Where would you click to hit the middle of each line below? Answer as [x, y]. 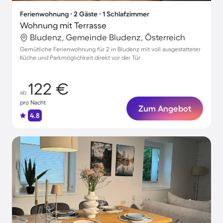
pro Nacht [33, 102]
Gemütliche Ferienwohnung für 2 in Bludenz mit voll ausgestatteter [110, 49]
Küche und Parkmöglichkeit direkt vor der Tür [80, 57]
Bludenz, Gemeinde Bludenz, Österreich [108, 37]
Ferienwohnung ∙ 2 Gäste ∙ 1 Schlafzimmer [85, 14]
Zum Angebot [165, 108]
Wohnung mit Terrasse [63, 25]
